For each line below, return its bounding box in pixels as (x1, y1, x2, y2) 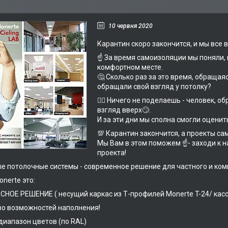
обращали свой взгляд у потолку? (97, 82, 211, 91)
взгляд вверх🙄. (97, 106, 151, 114)
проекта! (97, 149, 126, 157)
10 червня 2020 (108, 22, 153, 30)
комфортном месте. (97, 63, 163, 71)
